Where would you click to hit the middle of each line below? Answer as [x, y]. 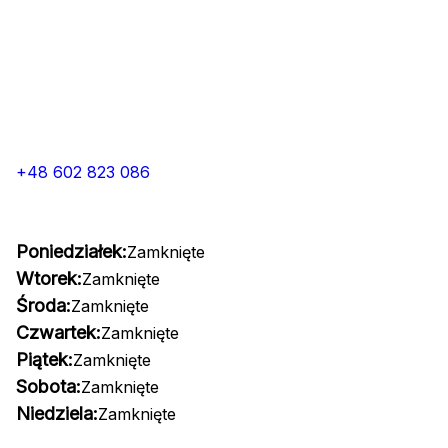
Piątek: [44, 359]
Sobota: [48, 386]
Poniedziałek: [71, 251]
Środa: [43, 305]
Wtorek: [49, 278]
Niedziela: [57, 413]
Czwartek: [58, 332]
